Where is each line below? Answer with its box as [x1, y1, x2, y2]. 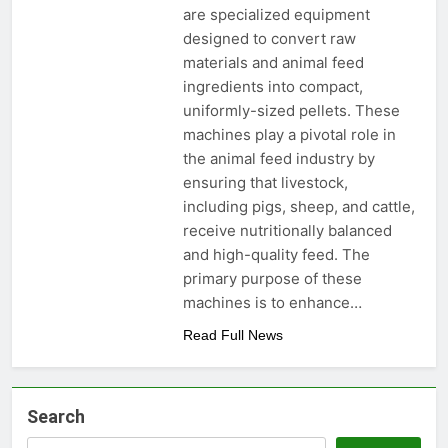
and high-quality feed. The [182, 245, 370, 265]
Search [27, 406, 85, 428]
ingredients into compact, [182, 77, 363, 97]
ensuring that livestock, [182, 173, 348, 193]
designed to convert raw [182, 29, 356, 49]
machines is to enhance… [182, 293, 362, 313]
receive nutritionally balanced [182, 221, 392, 241]
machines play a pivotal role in [182, 125, 396, 145]
